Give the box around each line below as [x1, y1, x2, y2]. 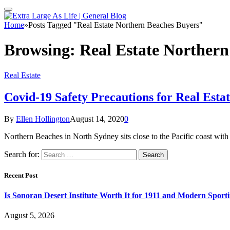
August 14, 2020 [70, 114, 124, 123]
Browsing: [4, 41, 80, 60]
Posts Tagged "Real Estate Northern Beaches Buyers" [28, 21, 203, 29]
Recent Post [4, 171, 37, 179]
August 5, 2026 [4, 211, 54, 220]
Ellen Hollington [16, 114, 70, 123]
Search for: [4, 149, 40, 159]
